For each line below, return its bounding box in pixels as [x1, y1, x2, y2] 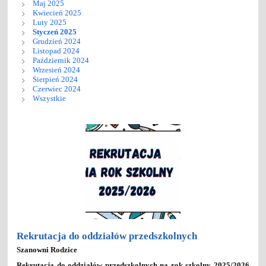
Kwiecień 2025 [32, 8, 81, 17]
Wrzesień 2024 [32, 65, 80, 74]
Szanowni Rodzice [17, 245, 78, 255]
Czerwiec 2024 [32, 84, 81, 93]
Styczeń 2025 [32, 27, 77, 36]
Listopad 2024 [32, 46, 80, 55]
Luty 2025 [32, 17, 66, 27]
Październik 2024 [32, 55, 89, 65]
